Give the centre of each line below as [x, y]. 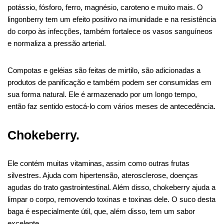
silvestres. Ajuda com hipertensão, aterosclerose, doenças [103, 175]
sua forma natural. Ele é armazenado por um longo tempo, [102, 94]
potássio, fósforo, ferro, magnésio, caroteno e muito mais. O [105, 7]
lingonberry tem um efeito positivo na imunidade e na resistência [112, 19]
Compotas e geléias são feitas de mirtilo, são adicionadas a [104, 70]
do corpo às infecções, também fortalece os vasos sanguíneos [110, 31]
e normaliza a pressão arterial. [57, 43]
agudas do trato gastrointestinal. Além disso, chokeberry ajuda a [111, 187]
